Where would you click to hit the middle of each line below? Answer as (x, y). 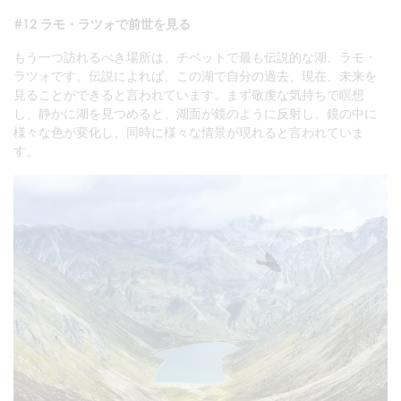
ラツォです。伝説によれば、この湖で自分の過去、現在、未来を (195, 75)
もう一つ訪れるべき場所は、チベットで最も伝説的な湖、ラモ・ (195, 56)
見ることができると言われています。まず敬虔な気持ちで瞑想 (189, 94)
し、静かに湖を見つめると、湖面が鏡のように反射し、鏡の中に (195, 113)
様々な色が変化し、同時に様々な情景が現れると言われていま (189, 132)
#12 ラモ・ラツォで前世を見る (102, 23)
